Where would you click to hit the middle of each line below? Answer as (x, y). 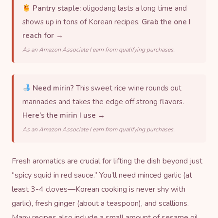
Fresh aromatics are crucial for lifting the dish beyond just (107, 161)
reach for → (43, 35)
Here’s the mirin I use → (64, 115)
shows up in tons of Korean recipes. (82, 22)
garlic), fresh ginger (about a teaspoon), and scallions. (100, 203)
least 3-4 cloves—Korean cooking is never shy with (99, 189)
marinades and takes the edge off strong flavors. (103, 101)
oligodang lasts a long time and (134, 8)
